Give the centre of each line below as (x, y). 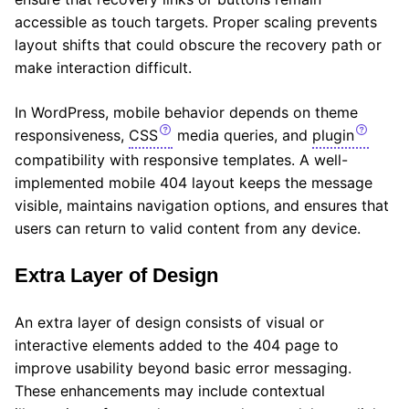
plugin (333, 135)
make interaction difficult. (103, 67)
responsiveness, (72, 135)
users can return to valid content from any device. (188, 228)
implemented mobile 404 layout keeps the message (194, 182)
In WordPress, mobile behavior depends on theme (186, 112)
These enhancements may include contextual (170, 390)
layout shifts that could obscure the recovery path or (198, 44)
